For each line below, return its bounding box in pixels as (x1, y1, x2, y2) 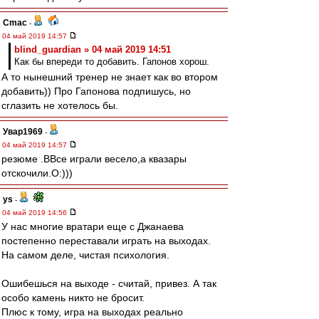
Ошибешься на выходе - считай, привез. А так (1, 278, 216, 289)
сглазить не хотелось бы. (1, 100, 118, 111)
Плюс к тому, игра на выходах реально (1, 306, 183, 318)
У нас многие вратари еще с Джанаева (1, 221, 184, 232)
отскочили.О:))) (1, 167, 73, 179)
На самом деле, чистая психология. (1, 249, 169, 261)
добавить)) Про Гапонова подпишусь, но (1, 85, 191, 97)
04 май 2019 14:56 (2, 209, 69, 216)
